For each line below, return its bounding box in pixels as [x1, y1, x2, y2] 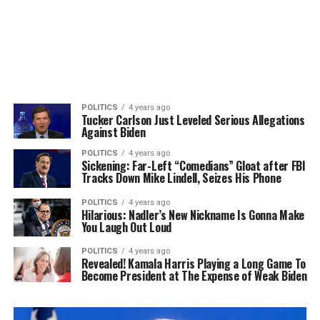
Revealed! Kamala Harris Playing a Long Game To [81, 254, 306, 272]
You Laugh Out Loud [81, 218, 171, 236]
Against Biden [81, 124, 146, 141]
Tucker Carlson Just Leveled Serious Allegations [81, 111, 305, 129]
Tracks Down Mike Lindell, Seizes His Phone [81, 169, 281, 187]
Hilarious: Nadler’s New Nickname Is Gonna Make [81, 206, 304, 224]
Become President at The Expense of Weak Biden [81, 266, 307, 284]
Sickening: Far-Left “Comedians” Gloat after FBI [81, 157, 306, 175]
